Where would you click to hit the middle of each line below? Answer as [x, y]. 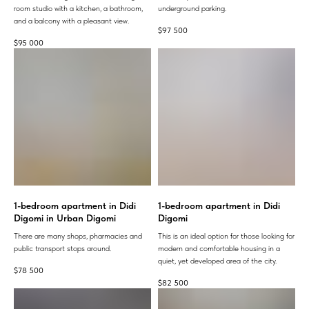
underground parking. [192, 8]
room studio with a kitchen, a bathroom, [78, 8]
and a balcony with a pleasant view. [71, 20]
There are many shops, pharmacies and [78, 236]
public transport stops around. [62, 248]
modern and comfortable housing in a [219, 248]
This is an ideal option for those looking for [226, 236]
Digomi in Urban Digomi [65, 218]
